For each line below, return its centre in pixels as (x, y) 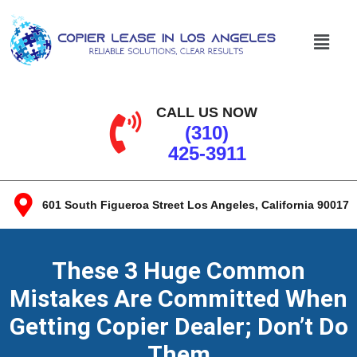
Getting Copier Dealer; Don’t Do (178, 327)
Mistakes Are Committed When (178, 299)
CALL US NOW (207, 113)
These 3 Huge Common (178, 271)
